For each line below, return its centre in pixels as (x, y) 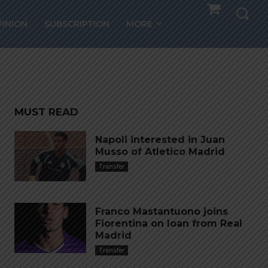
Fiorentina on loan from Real (169, 223)
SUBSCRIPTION (77, 24)
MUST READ (46, 112)
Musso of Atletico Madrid (160, 152)
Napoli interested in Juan (160, 140)
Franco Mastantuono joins (162, 211)
